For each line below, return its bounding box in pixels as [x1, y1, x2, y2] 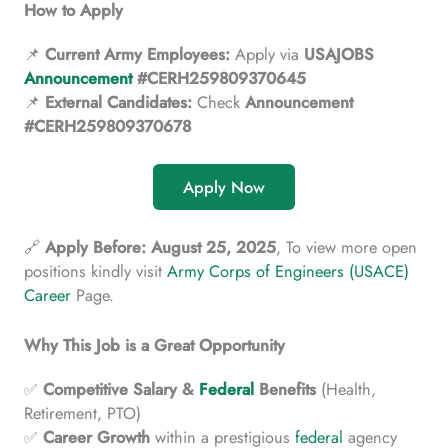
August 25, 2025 [151, 234, 276, 259]
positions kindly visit [24, 258, 167, 283]
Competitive [43, 377, 128, 402]
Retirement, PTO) [24, 401, 141, 426]
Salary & [128, 377, 199, 402]
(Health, [316, 377, 376, 402]
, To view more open [276, 234, 417, 259]
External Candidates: [45, 90, 192, 115]
